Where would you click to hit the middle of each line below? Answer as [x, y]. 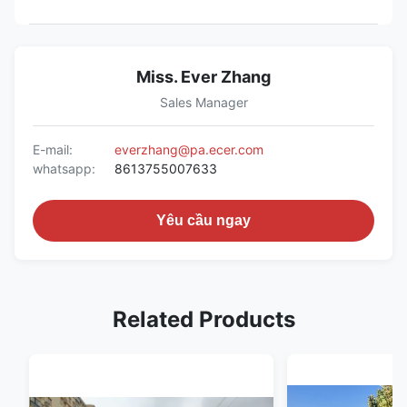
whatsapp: [64, 169]
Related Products [203, 319]
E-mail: [53, 149]
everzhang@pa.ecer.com [189, 149]
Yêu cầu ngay [203, 220]
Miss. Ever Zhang [203, 77]
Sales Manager [203, 102]
